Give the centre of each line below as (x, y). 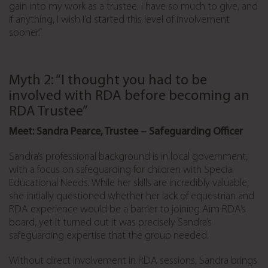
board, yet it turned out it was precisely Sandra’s (110, 223)
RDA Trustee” (48, 112)
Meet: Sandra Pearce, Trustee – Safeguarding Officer (126, 132)
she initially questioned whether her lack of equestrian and (132, 197)
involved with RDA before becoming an (129, 97)
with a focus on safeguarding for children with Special (121, 170)
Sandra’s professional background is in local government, (128, 157)
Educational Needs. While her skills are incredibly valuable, (129, 184)
